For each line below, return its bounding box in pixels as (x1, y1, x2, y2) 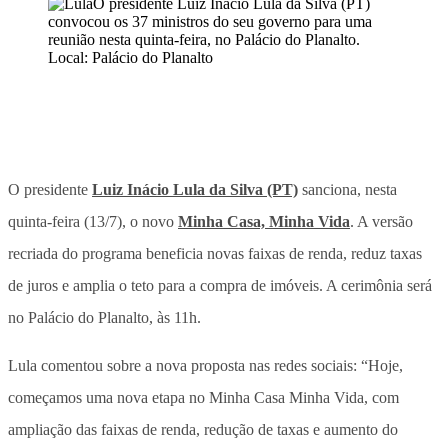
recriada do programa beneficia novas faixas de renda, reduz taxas (8, 244, 422, 262)
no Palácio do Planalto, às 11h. (8, 308, 201, 326)
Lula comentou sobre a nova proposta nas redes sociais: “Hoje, (8, 356, 403, 374)
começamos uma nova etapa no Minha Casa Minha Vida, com (8, 388, 399, 406)
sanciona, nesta (298, 180, 397, 198)
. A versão (350, 212, 413, 230)
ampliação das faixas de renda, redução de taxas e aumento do (8, 420, 398, 438)
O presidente (8, 180, 92, 198)
